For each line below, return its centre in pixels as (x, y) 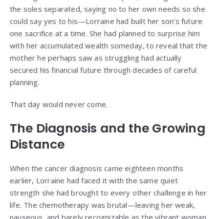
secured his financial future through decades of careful (103, 70)
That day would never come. (59, 104)
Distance (37, 145)
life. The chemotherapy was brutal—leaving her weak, (103, 205)
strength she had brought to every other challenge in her (109, 193)
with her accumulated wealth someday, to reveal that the (109, 46)
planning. (25, 82)
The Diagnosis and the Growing (108, 129)
